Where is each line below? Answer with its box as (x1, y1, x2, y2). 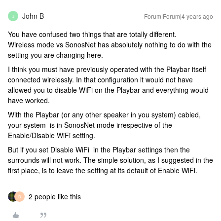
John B (22, 11, 44, 21)
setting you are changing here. (8, 50, 103, 60)
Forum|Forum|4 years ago (144, 12, 213, 20)
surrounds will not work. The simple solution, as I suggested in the (8, 155, 213, 165)
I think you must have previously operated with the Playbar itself (8, 64, 206, 74)
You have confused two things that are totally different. (8, 29, 179, 39)
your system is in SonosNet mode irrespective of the (8, 120, 172, 130)
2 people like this (29, 191, 81, 201)
